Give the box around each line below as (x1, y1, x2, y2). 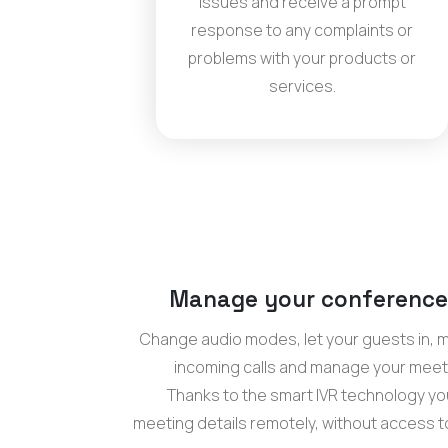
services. (268, 75, 336, 98)
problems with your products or (188, 47, 416, 70)
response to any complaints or (191, 19, 413, 42)
